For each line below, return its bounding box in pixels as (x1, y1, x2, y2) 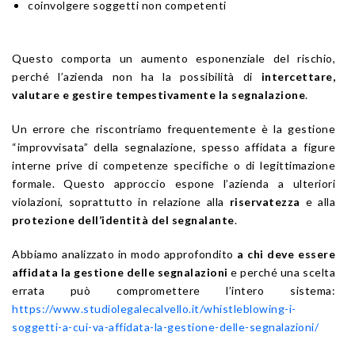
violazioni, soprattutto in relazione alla (12, 195, 230, 209)
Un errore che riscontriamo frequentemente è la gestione (12, 122, 335, 136)
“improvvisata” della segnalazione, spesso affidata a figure (12, 140, 335, 155)
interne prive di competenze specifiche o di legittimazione (12, 158, 335, 173)
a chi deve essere (237, 247, 335, 261)
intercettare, (261, 70, 335, 84)
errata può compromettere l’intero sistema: (12, 284, 335, 298)
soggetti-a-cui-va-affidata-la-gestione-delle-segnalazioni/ (12, 320, 319, 334)
